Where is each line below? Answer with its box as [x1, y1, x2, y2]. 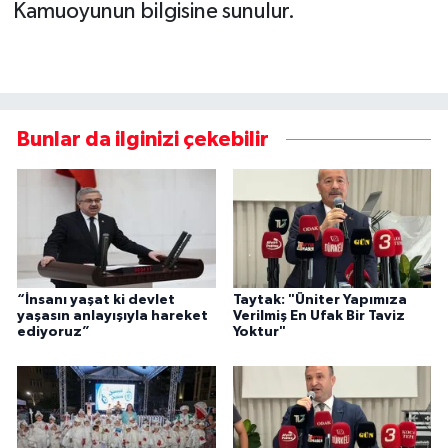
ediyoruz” [17, 325, 90, 340]
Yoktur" [232, 325, 286, 340]
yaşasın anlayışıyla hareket [17, 309, 208, 324]
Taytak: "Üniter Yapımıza [232, 293, 407, 308]
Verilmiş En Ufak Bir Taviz [232, 309, 405, 324]
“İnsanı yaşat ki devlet [17, 293, 175, 308]
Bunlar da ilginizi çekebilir [17, 129, 269, 150]
